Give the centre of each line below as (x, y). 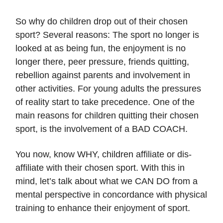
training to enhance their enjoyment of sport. (103, 208)
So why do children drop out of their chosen (102, 22)
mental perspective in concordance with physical (111, 195)
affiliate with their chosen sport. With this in (100, 168)
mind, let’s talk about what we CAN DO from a (107, 181)
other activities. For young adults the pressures (108, 89)
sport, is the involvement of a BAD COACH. (102, 129)
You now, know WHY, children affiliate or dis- (104, 155)
